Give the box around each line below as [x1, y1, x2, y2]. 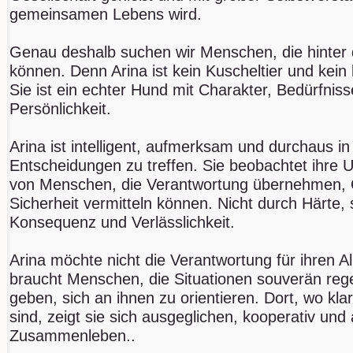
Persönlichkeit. [9, 99, 111, 117]
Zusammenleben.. [9, 326, 136, 344]
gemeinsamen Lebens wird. [9, 5, 202, 23]
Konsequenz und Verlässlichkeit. [9, 213, 235, 231]
